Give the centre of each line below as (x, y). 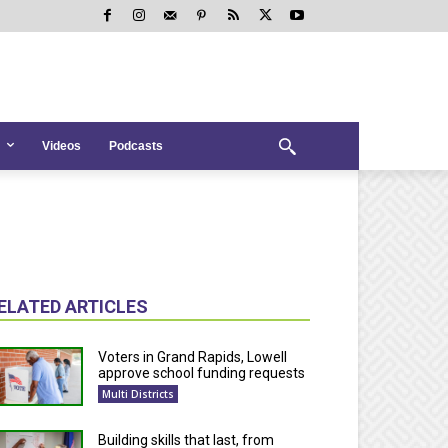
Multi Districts (138, 394)
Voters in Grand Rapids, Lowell (193, 357)
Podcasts (136, 145)
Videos (61, 145)
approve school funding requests (202, 373)
